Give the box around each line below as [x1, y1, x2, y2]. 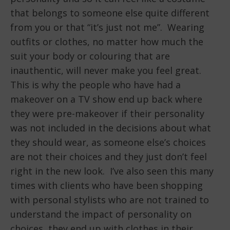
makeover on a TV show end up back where [10, 93, 202, 106]
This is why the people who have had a [10, 79, 181, 91]
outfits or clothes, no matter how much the [10, 35, 203, 48]
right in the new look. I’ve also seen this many [10, 165, 214, 178]
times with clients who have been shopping [10, 179, 203, 192]
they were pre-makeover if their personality [10, 107, 204, 120]
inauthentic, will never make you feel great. [10, 64, 204, 77]
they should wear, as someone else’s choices [10, 136, 206, 149]
